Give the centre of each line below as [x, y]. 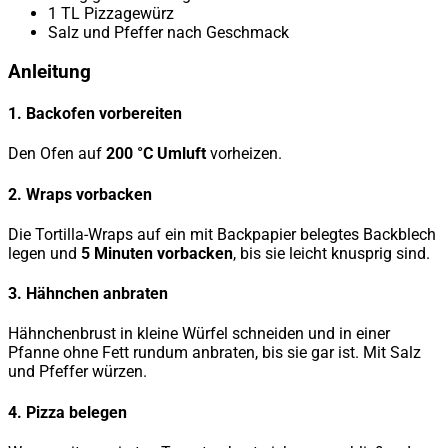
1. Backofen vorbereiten [95, 113]
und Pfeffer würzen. [77, 372]
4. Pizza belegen [67, 412]
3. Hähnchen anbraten [88, 294]
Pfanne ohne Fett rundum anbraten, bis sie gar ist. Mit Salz [214, 353]
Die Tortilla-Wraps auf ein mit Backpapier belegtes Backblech [222, 234]
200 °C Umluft [156, 154]
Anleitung [49, 71]
